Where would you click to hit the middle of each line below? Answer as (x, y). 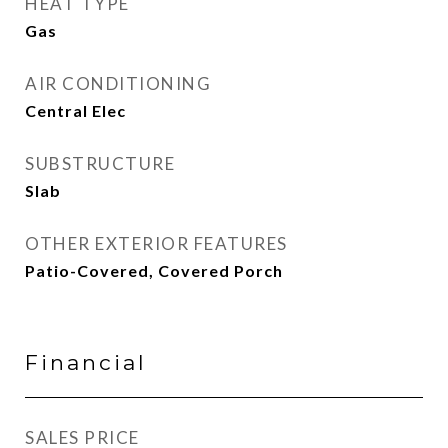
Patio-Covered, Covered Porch (154, 270)
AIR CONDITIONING (118, 83)
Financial (86, 362)
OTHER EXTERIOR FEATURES (156, 243)
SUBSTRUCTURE (100, 163)
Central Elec (75, 110)
